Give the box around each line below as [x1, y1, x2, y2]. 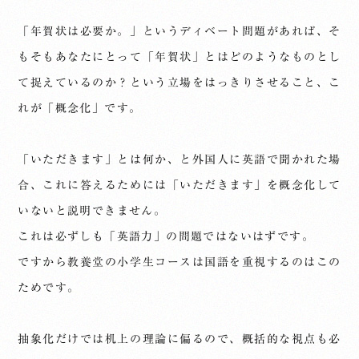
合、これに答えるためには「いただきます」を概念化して [18, 179, 341, 191]
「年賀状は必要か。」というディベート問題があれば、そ [18, 26, 341, 37]
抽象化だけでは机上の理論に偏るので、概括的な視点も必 [18, 333, 341, 345]
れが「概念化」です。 [18, 103, 142, 114]
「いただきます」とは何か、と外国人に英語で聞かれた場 [18, 154, 341, 165]
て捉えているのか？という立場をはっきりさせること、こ [18, 77, 341, 88]
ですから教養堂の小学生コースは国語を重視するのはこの [18, 256, 341, 268]
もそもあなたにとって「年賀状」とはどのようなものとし [18, 51, 341, 63]
